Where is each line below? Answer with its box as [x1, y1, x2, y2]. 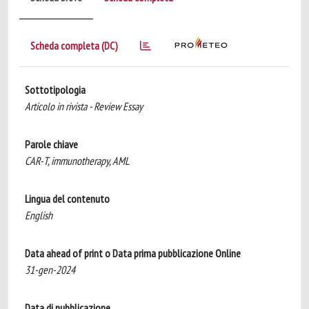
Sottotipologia [25, 83, 86, 97]
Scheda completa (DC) [30, 39, 118, 52]
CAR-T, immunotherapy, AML [25, 154, 130, 168]
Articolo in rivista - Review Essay [25, 99, 143, 113]
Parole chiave [25, 137, 78, 151]
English [25, 208, 52, 222]
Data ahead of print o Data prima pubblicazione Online [25, 246, 241, 260]
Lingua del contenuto [25, 192, 110, 206]
